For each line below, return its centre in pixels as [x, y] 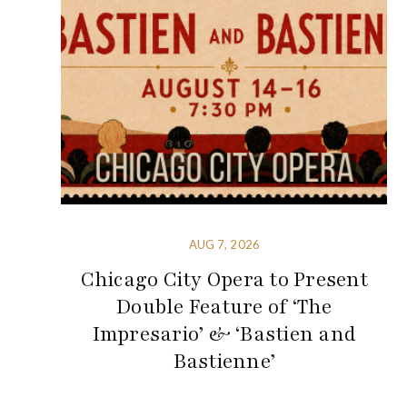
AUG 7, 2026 [224, 244]
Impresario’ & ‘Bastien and [224, 334]
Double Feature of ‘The [224, 307]
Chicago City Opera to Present [224, 279]
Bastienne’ [224, 361]
